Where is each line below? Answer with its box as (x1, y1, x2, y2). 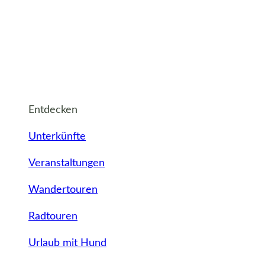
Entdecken (28, 105, 77, 116)
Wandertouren (28, 185, 98, 196)
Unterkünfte (28, 131, 86, 143)
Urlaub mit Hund (28, 238, 106, 249)
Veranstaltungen (28, 158, 105, 169)
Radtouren (28, 211, 77, 222)
